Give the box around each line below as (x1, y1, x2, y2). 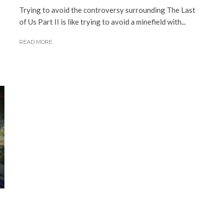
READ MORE (19, 38, 52, 46)
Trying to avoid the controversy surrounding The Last (19, 5, 195, 15)
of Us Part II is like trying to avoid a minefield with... (19, 17, 186, 27)
